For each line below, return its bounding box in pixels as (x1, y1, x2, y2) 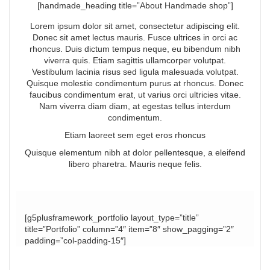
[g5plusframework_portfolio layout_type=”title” (25, 213, 199, 223)
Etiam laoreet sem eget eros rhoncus (64, 130, 206, 140)
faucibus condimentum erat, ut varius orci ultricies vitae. (29, 90, 241, 100)
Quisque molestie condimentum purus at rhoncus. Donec (27, 78, 243, 89)
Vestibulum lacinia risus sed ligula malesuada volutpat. (31, 67, 239, 77)
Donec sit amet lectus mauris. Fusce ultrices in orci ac (33, 33, 237, 43)
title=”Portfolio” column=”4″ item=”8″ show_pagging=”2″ (25, 224, 234, 234)
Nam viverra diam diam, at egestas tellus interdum (39, 101, 231, 111)
